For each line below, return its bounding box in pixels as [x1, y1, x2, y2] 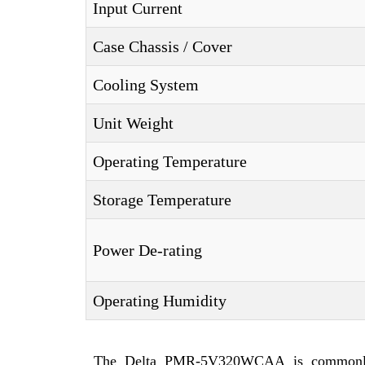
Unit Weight [93, 114, 174, 132]
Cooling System [93, 76, 199, 94]
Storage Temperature [93, 191, 231, 209]
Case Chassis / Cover [93, 37, 232, 55]
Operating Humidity [93, 292, 226, 310]
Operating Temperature [93, 152, 247, 170]
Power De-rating [93, 241, 202, 259]
